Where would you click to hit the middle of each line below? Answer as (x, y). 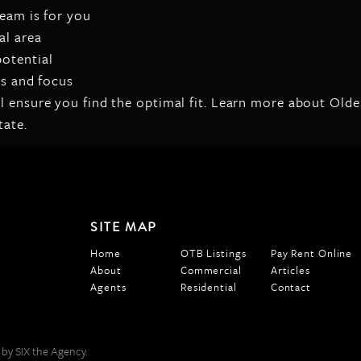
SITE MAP (124, 228)
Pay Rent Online (311, 253)
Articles (290, 270)
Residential (208, 287)
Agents (108, 287)
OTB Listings (213, 253)
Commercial (211, 270)
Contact (291, 287)
